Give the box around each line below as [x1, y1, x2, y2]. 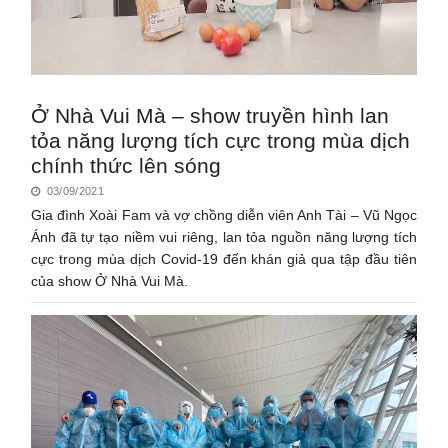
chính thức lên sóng [31, 153, 222, 177]
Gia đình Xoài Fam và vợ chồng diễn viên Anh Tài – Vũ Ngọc [31, 206, 417, 223]
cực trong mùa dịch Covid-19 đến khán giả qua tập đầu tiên [31, 250, 417, 267]
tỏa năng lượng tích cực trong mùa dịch [31, 128, 411, 152]
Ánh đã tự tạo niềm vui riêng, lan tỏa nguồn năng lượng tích [31, 228, 417, 245]
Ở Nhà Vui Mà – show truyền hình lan [31, 103, 390, 127]
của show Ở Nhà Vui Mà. [31, 272, 189, 289]
